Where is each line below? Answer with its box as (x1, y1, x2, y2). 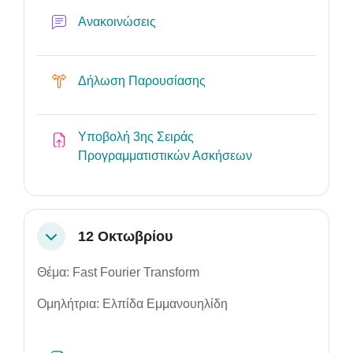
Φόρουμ (158, 14, 204, 28)
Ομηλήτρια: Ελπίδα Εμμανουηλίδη (37, 297, 231, 310)
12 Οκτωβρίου (78, 228, 173, 244)
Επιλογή (205, 73, 252, 87)
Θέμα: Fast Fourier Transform (37, 266, 199, 279)
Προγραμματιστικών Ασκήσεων (78, 149, 252, 162)
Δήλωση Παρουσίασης (78, 74, 206, 87)
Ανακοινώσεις (78, 15, 159, 28)
